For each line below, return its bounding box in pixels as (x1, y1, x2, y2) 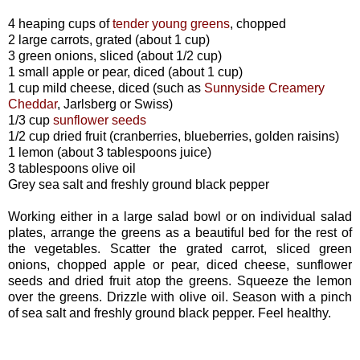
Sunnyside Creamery (204, 80, 325, 95)
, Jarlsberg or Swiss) (57, 96, 173, 111)
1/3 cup (8, 112, 53, 127)
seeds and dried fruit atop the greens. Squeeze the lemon (8, 273, 352, 288)
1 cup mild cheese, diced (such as (8, 80, 204, 95)
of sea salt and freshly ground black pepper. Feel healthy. (8, 305, 331, 320)
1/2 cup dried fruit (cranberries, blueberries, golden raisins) (8, 129, 339, 143)
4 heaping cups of (8, 16, 112, 31)
